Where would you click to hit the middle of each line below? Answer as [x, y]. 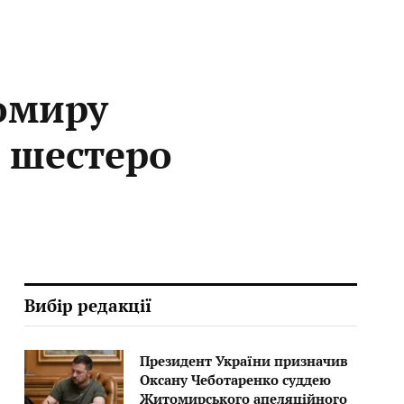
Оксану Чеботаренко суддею [235, 380]
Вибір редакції [87, 305]
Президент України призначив [243, 361]
